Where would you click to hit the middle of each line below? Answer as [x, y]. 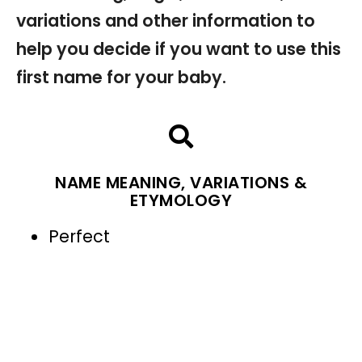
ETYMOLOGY [181, 200]
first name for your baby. [121, 77]
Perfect [79, 236]
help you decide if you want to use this [179, 48]
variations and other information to [166, 20]
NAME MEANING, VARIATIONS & [181, 182]
